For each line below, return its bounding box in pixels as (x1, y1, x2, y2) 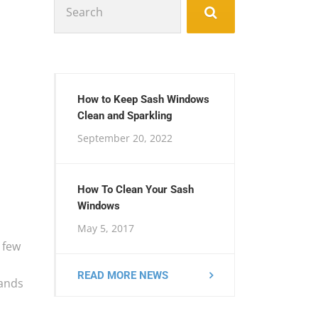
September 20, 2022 (77, 131, 172, 145)
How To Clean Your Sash (77, 183, 194, 196)
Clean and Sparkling (77, 109, 172, 122)
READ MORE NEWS (77, 268, 168, 282)
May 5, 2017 (77, 221, 134, 235)
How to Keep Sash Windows (77, 93, 209, 106)
